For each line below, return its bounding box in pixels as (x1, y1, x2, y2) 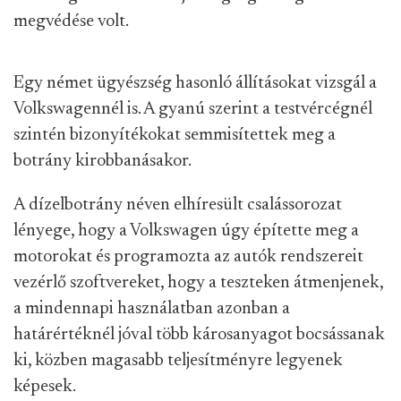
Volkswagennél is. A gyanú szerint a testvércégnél (13, 100, 372, 118)
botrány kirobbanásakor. (13, 152, 192, 170)
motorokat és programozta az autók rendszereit (13, 248, 363, 266)
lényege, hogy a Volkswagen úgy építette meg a (13, 222, 359, 240)
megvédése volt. (13, 13, 129, 30)
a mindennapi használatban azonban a (13, 300, 290, 318)
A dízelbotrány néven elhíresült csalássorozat (13, 196, 342, 214)
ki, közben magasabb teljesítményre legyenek (13, 352, 343, 370)
